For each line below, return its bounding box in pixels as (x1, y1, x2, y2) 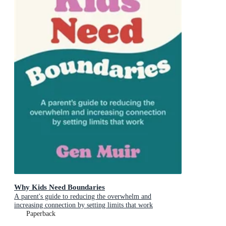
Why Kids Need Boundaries (14, 183, 105, 192)
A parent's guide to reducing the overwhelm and (14, 193, 151, 201)
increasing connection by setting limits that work (14, 201, 153, 209)
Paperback (26, 210, 55, 218)
